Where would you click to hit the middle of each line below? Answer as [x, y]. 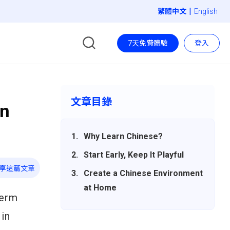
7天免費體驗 [148, 43]
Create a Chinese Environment [143, 173]
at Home [100, 188]
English [206, 11]
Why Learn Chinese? [123, 136]
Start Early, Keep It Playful [134, 155]
